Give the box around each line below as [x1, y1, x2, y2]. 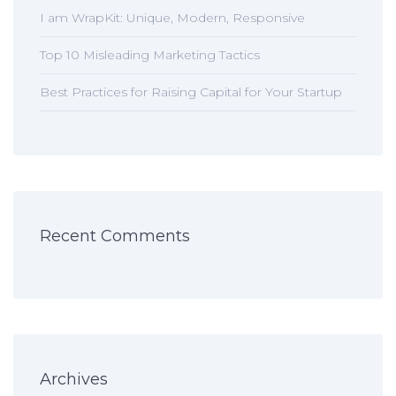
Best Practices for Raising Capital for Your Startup [40, 84, 342, 100]
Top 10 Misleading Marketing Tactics [40, 47, 260, 63]
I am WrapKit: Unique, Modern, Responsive [40, 10, 305, 26]
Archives [40, 369, 108, 389]
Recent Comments [40, 226, 190, 246]
